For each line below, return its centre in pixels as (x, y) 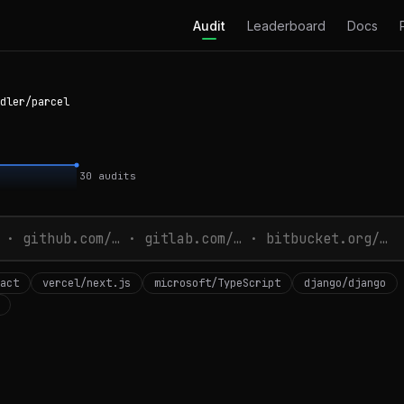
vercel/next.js (87, 283)
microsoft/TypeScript (217, 283)
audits (114, 176)
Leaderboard (286, 25)
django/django (345, 283)
